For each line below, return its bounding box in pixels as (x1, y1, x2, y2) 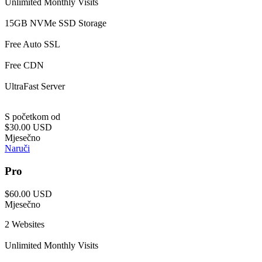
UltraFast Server (5, 81, 65, 92)
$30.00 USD (5, 122, 52, 133)
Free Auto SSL (5, 39, 60, 50)
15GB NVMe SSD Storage (5, 18, 106, 29)
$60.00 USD (5, 188, 52, 199)
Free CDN (5, 60, 44, 71)
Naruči (5, 143, 30, 154)
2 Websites (5, 219, 44, 229)
